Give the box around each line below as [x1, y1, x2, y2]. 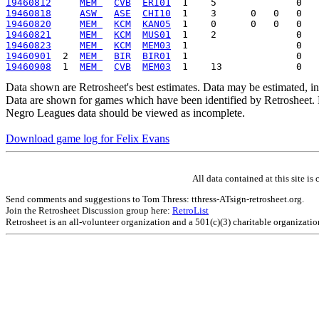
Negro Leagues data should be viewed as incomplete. [6, 106, 245, 119]
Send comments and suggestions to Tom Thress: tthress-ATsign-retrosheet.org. [6, 193, 304, 204]
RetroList [172, 204, 209, 216]
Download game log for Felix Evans [6, 132, 169, 145]
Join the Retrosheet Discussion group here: [6, 204, 172, 216]
